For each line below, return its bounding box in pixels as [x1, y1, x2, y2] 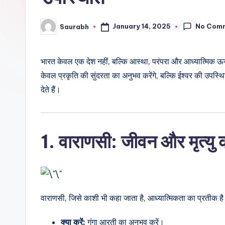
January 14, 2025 [112, 22, 171, 31]
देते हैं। [41, 84, 61, 94]
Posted [40, 25, 66, 34]
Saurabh [60, 22, 89, 31]
